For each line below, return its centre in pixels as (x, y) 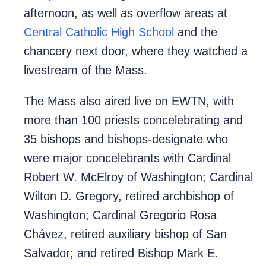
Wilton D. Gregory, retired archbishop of (129, 196)
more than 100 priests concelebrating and (133, 120)
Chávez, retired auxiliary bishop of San (125, 234)
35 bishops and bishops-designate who (126, 139)
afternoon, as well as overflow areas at (126, 13)
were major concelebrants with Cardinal (127, 158)
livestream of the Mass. (85, 70)
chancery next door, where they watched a (136, 51)
